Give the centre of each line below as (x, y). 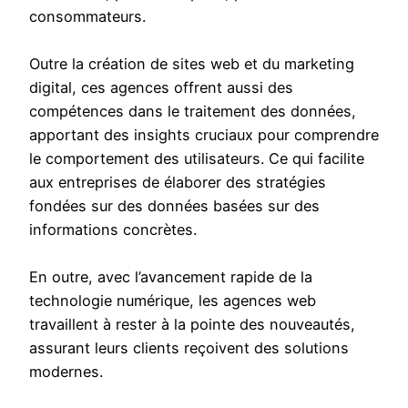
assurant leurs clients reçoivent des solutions (189, 348)
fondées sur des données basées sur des (174, 206)
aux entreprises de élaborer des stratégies (178, 183)
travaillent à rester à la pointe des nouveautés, (192, 325)
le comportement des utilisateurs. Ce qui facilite (197, 159)
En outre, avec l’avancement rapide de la (171, 277)
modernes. (66, 372)
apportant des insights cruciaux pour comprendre (204, 135)
